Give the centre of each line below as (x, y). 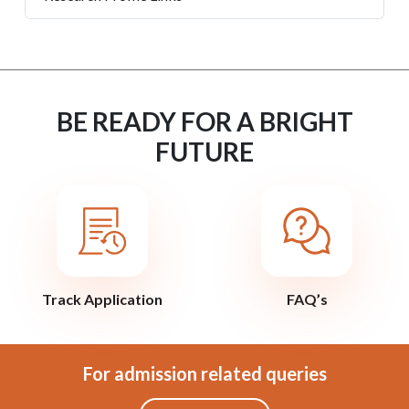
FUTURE (204, 152)
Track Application (102, 299)
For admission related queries (204, 373)
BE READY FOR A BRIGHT (204, 121)
